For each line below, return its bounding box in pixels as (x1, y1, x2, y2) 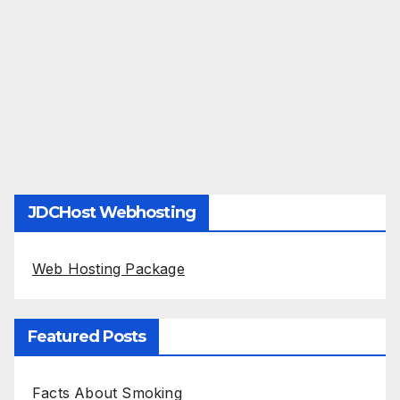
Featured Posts (28, 326, 146, 346)
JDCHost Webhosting (28, 203, 196, 223)
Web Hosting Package (32, 260, 185, 279)
